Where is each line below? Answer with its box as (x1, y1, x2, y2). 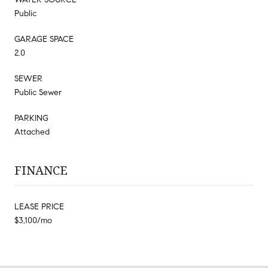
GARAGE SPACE (14, 33, 74, 44)
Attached (14, 126, 50, 137)
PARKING (14, 112, 48, 123)
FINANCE (14, 162, 68, 178)
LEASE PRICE (14, 201, 64, 212)
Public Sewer (14, 87, 62, 98)
